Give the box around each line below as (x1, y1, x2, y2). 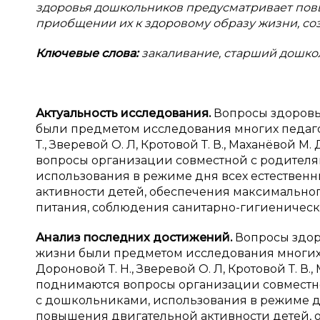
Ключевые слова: (36, 46, 139, 60)
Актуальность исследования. (36, 106, 211, 120)
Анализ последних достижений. (36, 231, 232, 244)
